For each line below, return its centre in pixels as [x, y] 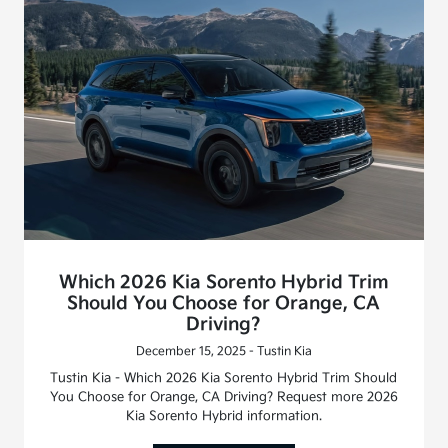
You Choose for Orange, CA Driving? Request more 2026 [223, 396]
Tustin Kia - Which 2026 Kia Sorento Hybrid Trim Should [224, 377]
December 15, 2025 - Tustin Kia [223, 351]
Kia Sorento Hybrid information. [223, 415]
